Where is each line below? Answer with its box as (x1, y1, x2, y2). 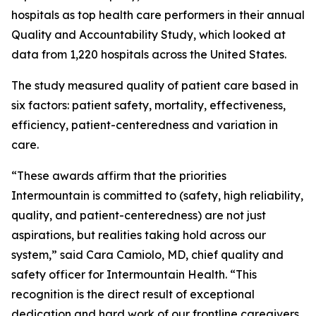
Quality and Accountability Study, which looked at (11, 28, 286, 42)
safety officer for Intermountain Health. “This (11, 267, 257, 281)
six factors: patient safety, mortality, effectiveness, (11, 98, 286, 112)
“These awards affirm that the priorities (11, 169, 226, 183)
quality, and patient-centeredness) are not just (11, 208, 266, 222)
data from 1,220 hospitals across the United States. (11, 47, 289, 61)
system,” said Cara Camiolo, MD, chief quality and (11, 248, 284, 262)
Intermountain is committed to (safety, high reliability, (11, 188, 303, 202)
